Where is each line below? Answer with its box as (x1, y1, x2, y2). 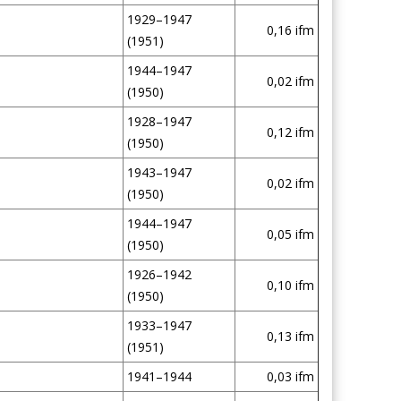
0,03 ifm (266, 368, 314, 385)
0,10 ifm (266, 277, 314, 294)
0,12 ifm (266, 124, 314, 141)
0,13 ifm (266, 328, 314, 345)
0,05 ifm (266, 226, 314, 243)
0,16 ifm (266, 21, 314, 38)
